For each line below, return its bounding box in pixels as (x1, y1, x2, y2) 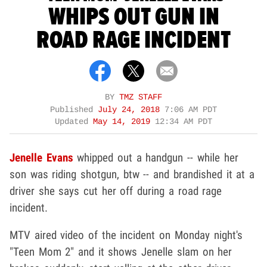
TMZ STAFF (119, 92, 162, 102)
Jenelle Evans (10, 150, 73, 164)
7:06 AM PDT (164, 105, 217, 114)
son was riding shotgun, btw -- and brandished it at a (10, 167, 254, 181)
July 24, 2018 (98, 105, 164, 114)
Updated (55, 117, 93, 126)
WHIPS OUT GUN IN (48, 1, 219, 33)
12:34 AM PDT (155, 117, 212, 126)
